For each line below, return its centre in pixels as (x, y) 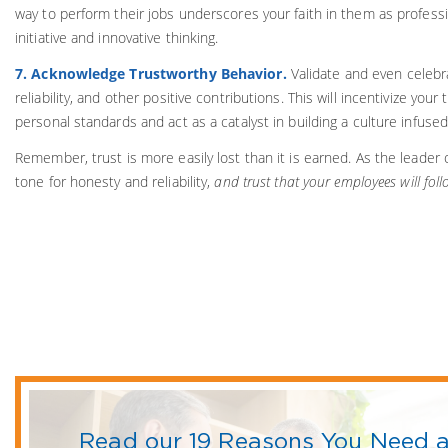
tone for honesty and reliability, (115, 181)
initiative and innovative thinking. (117, 37)
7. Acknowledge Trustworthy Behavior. (153, 73)
